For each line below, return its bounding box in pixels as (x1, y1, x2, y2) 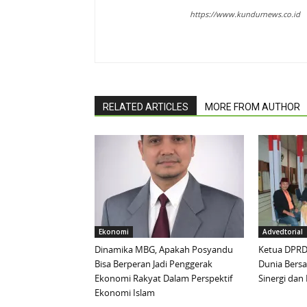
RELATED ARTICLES (103, 101, 188, 113)
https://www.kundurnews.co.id (190, 9, 300, 20)
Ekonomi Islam (95, 286, 155, 299)
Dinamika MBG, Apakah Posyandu (95, 243, 233, 256)
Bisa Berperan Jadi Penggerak (95, 258, 212, 271)
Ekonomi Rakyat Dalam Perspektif (95, 272, 232, 285)
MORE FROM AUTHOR (205, 101, 300, 113)
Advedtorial (262, 227, 303, 237)
